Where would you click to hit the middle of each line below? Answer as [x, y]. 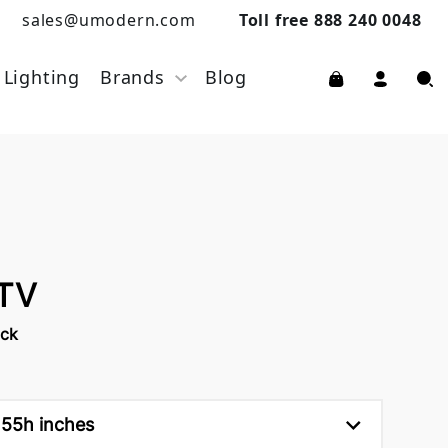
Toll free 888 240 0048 [330, 20]
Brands [132, 77]
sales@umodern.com [108, 20]
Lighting [41, 77]
